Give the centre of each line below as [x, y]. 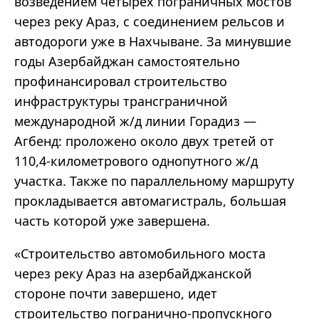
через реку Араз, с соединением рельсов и [150, 22]
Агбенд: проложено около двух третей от [144, 141]
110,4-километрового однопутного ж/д [136, 161]
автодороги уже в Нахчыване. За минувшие [153, 42]
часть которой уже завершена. [116, 221]
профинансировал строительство [121, 82]
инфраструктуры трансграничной [121, 101]
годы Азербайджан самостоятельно [127, 62]
